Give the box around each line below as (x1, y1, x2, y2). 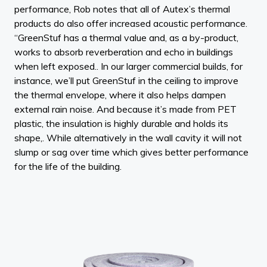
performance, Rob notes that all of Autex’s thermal (14, 2, 230, 15)
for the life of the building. (14, 160, 122, 172)
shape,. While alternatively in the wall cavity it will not (14, 131, 242, 144)
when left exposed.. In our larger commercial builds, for (14, 60, 243, 72)
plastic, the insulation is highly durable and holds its (14, 117, 228, 129)
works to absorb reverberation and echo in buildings (14, 45, 233, 58)
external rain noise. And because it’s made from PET (14, 103, 237, 115)
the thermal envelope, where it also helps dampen (14, 88, 226, 101)
